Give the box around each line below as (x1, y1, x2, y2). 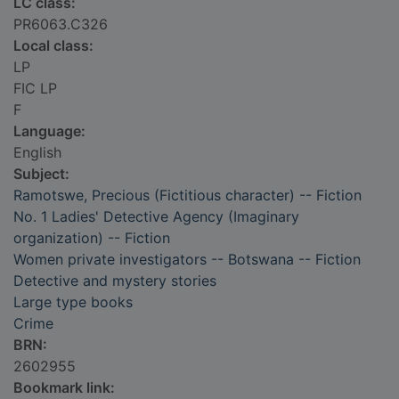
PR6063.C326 (13, 15, 108, 34)
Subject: (13, 165, 69, 183)
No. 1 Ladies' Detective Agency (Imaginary (13, 208, 299, 226)
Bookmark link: (13, 379, 115, 397)
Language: (13, 122, 85, 141)
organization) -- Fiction (13, 229, 170, 248)
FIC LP (13, 79, 57, 98)
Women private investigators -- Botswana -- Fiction (13, 250, 361, 269)
